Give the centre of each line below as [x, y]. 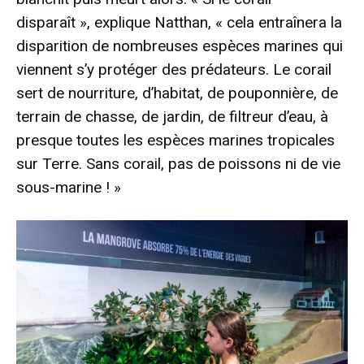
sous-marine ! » [69, 188]
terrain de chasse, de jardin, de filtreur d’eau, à [172, 117]
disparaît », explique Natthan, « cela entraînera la [179, 23]
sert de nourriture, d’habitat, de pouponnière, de [177, 93]
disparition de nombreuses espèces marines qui [180, 46]
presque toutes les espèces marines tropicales [175, 141]
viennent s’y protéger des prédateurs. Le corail [174, 70]
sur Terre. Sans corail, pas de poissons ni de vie [178, 164]
